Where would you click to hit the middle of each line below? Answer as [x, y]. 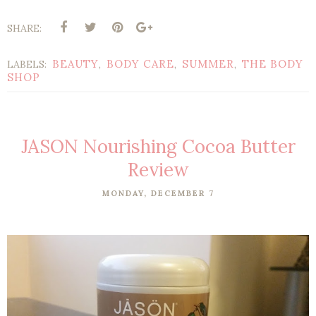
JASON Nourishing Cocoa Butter [158, 147]
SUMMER [208, 64]
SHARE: [24, 29]
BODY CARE [140, 64]
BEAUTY [75, 64]
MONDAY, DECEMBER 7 [158, 194]
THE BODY [273, 64]
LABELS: [28, 65]
